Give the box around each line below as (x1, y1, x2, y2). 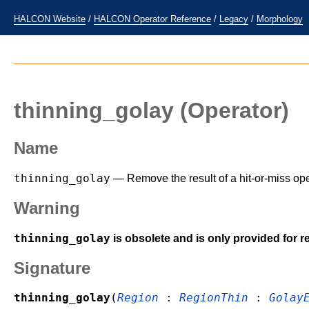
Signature (14, 258, 90, 277)
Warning (14, 198, 80, 217)
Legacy (219, 14, 248, 24)
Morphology (257, 14, 303, 24)
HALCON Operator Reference (94, 14, 211, 24)
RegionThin (179, 291, 248, 305)
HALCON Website (14, 14, 86, 24)
